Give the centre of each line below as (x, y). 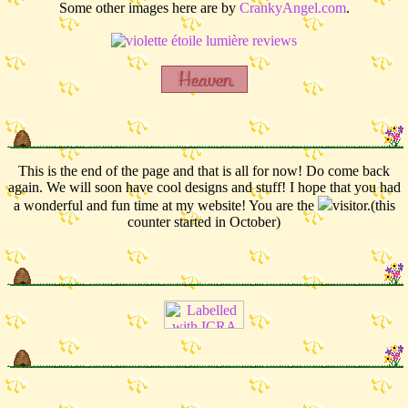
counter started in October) (204, 222)
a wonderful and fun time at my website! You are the (165, 206)
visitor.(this (363, 206)
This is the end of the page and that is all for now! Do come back (204, 171)
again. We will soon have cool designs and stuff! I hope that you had (204, 188)
